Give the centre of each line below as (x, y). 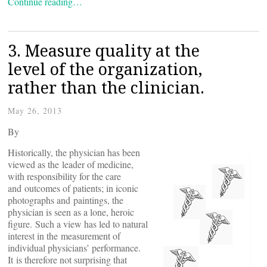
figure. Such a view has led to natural (78, 224)
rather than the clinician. (106, 87)
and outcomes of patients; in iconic (73, 188)
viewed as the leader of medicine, (71, 164)
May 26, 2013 (35, 111)
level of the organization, (105, 69)
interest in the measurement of (64, 236)
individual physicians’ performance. (74, 248)
